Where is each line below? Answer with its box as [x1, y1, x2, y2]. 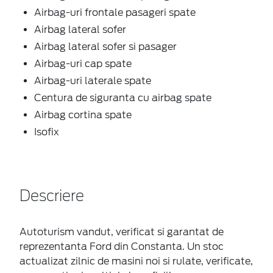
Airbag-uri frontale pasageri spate [34, 6, 196, 18]
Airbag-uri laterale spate [34, 74, 151, 87]
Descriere [19, 189, 84, 204]
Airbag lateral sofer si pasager [34, 40, 177, 52]
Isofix [34, 126, 59, 138]
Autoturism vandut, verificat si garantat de [19, 225, 224, 238]
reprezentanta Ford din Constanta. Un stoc [19, 240, 224, 252]
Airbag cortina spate [34, 108, 132, 121]
